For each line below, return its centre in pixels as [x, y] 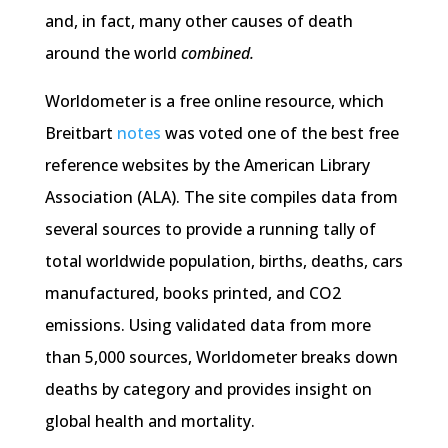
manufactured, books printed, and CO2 [192, 293]
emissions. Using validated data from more [207, 325]
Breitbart [80, 133]
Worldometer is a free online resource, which [214, 101]
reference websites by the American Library [207, 165]
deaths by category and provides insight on [208, 389]
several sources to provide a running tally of [210, 229]
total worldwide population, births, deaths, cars [223, 261]
